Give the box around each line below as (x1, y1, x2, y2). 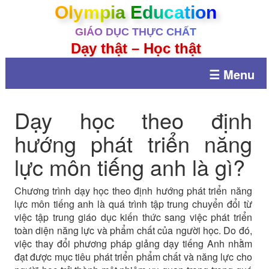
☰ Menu (208, 65, 255, 83)
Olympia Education (55, 2, 217, 22)
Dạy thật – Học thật (70, 40, 201, 56)
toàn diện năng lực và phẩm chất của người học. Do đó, (14, 223, 252, 237)
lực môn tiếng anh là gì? (14, 151, 245, 182)
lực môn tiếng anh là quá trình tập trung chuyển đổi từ (14, 197, 252, 211)
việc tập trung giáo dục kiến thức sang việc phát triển (14, 210, 252, 224)
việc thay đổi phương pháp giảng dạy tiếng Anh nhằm (14, 237, 252, 250)
